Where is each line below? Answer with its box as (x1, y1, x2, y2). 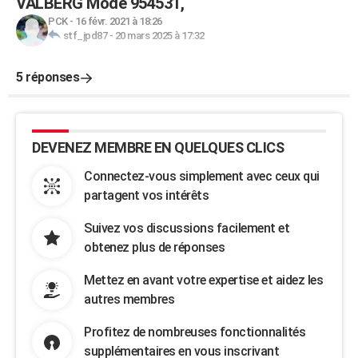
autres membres (84, 292, 174, 307)
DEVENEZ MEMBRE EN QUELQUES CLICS (32, 139, 284, 156)
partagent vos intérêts (84, 188, 209, 203)
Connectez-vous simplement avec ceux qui (84, 169, 320, 184)
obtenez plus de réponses (84, 240, 225, 255)
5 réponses (16, 70, 79, 85)
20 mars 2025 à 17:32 (114, 30, 205, 42)
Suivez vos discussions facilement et (84, 221, 289, 236)
